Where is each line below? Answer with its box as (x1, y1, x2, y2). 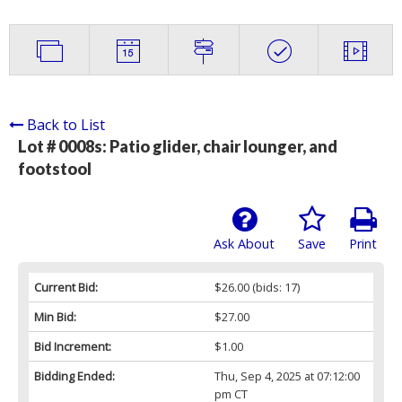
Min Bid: (34, 309, 76, 326)
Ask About (214, 235, 275, 253)
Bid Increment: (34, 338, 111, 355)
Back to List (27, 115, 105, 135)
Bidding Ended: (34, 368, 115, 385)
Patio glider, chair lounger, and (109, 136, 337, 157)
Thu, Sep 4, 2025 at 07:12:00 (214, 368, 360, 385)
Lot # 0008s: (18, 136, 109, 157)
